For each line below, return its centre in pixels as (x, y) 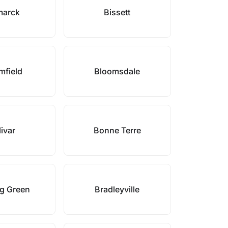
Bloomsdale (117, 71)
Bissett (117, 12)
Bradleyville (117, 189)
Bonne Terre (117, 130)
